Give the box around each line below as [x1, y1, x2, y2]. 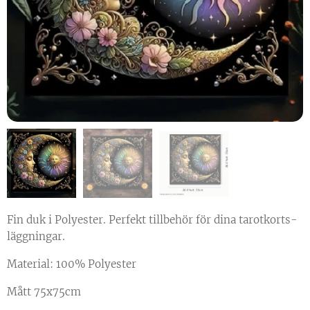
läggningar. [7, 230, 65, 243]
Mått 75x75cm [7, 285, 81, 298]
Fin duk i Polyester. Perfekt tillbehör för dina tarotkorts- [7, 213, 298, 226]
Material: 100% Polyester [7, 257, 136, 271]
